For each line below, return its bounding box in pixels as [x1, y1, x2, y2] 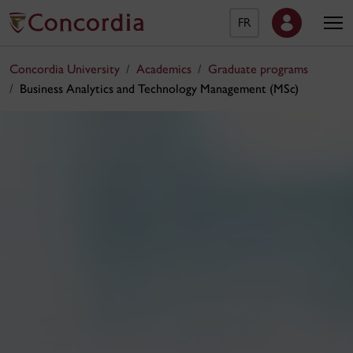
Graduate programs [208, 61, 308, 76]
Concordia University [9, 61, 120, 76]
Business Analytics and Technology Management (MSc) [20, 81, 299, 96]
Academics [136, 61, 191, 76]
